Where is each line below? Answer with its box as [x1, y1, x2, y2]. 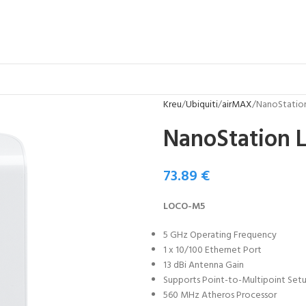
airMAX [222, 97, 252, 113]
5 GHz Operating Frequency [163, 227, 277, 243]
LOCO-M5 [163, 199, 205, 214]
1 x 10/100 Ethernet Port [163, 242, 262, 258]
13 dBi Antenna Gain [163, 258, 244, 273]
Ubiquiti [186, 97, 218, 113]
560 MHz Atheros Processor [163, 288, 277, 303]
